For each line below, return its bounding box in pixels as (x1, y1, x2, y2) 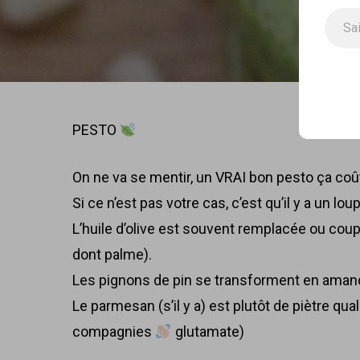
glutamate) (171, 323, 244, 340)
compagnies (72, 323, 156, 340)
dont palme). (72, 246, 153, 263)
